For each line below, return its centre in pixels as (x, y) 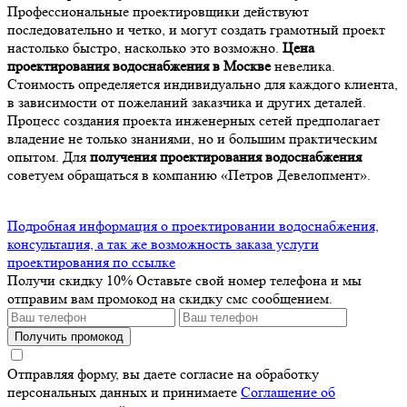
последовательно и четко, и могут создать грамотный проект (196, 29)
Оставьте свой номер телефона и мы (249, 280)
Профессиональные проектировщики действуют (158, 11)
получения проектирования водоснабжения (226, 156)
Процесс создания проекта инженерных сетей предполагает (194, 120)
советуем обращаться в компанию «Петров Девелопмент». (189, 174)
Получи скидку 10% (72, 280)
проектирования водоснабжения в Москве (139, 65)
